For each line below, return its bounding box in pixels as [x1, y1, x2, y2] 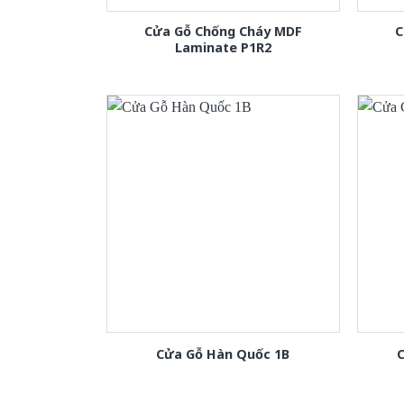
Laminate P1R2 [174, 39, 271, 57]
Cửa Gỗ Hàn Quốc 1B [156, 344, 290, 363]
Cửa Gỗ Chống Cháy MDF [143, 23, 302, 41]
